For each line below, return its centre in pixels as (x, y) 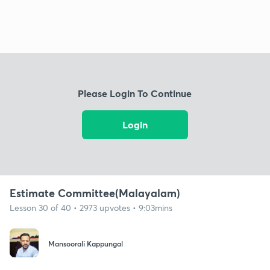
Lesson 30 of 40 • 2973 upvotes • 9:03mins (91, 207)
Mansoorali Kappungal (86, 244)
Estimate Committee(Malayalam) (95, 193)
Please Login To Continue (135, 93)
